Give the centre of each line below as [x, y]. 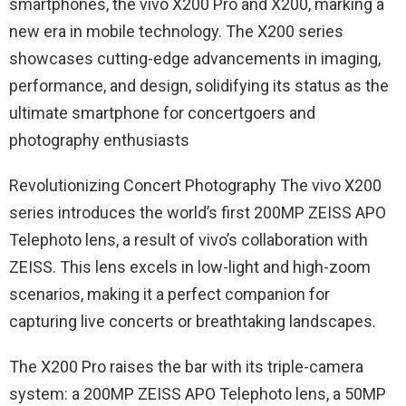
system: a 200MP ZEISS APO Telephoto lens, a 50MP [198, 394]
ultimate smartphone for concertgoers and [162, 113]
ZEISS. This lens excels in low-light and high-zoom [190, 267]
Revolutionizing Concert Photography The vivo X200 [195, 186]
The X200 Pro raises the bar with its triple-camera [186, 367]
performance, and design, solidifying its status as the [199, 86]
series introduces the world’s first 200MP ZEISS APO [198, 213]
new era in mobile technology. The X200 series [176, 32]
